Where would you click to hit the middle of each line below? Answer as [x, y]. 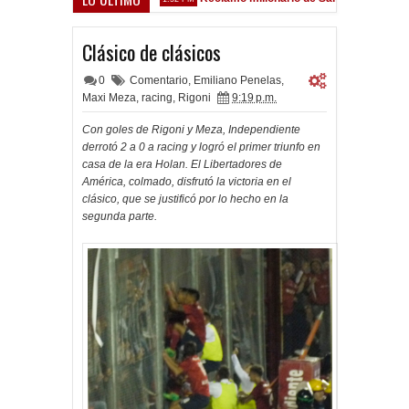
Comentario [159, 80]
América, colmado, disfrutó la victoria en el [187, 182]
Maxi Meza [109, 98]
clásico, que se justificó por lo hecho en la [185, 199]
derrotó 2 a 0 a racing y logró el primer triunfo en [201, 147]
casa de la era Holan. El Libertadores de [182, 164]
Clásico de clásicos [152, 52]
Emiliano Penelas [237, 80]
